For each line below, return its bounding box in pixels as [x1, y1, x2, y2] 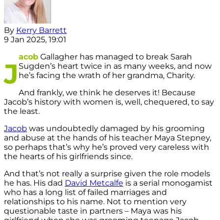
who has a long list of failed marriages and [4, 188, 167, 197]
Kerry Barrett [16, 26, 67, 35]
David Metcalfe [65, 178, 123, 188]
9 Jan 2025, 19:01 [4, 35, 66, 45]
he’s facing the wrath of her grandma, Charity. [19, 71, 195, 81]
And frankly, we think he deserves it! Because [19, 88, 195, 98]
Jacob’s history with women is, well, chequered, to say [4, 97, 214, 107]
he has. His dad [4, 178, 65, 188]
